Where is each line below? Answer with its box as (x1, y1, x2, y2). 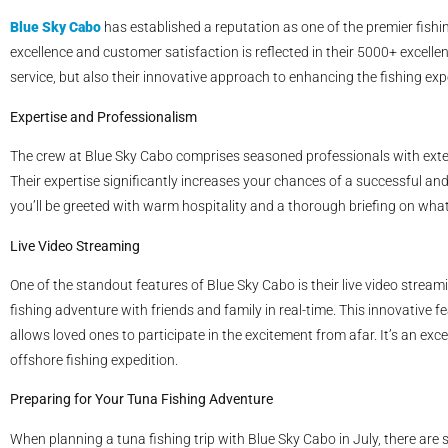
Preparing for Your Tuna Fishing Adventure (10, 391, 273, 408)
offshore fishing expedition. (10, 351, 178, 368)
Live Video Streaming (10, 237, 140, 254)
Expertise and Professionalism (10, 108, 197, 125)
